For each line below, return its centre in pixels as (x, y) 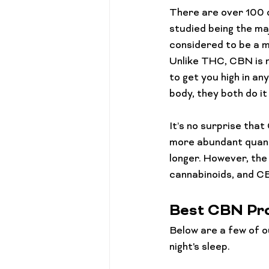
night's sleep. (200, 247)
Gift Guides (225, 7)
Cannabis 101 (157, 7)
